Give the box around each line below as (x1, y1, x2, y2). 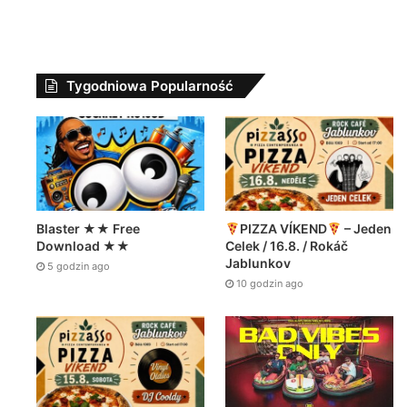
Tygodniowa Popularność (66, 77, 234, 94)
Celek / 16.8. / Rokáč (225, 238, 349, 254)
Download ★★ (36, 238, 131, 254)
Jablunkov (225, 255, 292, 272)
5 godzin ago (47, 260, 111, 273)
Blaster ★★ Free (36, 221, 141, 237)
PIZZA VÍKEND (240, 221, 328, 237)
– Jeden (342, 221, 392, 237)
